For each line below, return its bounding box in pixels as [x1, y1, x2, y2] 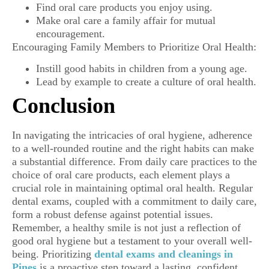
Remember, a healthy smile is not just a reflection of [12, 222, 241, 234]
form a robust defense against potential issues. [12, 208, 213, 221]
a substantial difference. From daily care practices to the [12, 156, 257, 168]
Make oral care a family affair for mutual [36, 14, 216, 26]
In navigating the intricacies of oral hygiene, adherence [12, 129, 252, 142]
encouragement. [36, 27, 105, 40]
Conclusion [12, 94, 115, 118]
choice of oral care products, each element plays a [12, 169, 230, 181]
